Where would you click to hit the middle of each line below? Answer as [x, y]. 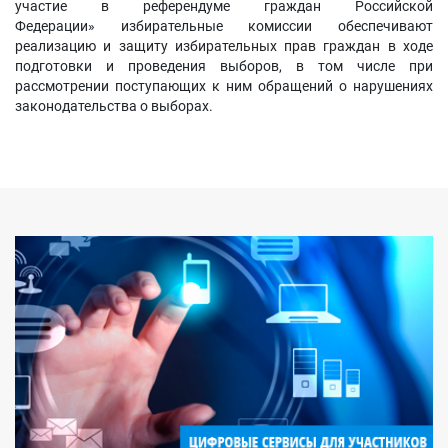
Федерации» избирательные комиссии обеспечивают [224, 26]
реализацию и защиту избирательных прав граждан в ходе [224, 46]
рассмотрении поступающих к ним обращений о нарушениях [224, 86]
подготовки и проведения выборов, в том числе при [224, 66]
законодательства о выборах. [114, 106]
